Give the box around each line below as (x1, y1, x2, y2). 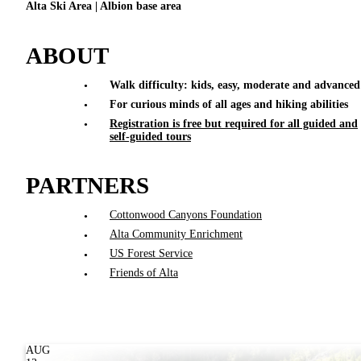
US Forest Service (110, 247, 193, 260)
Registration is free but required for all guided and (110, 117, 358, 130)
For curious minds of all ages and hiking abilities (110, 98, 348, 110)
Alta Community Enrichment (110, 228, 243, 241)
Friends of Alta (110, 267, 178, 280)
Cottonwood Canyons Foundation (110, 209, 262, 222)
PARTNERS (26, 172, 149, 199)
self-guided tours (110, 130, 191, 143)
